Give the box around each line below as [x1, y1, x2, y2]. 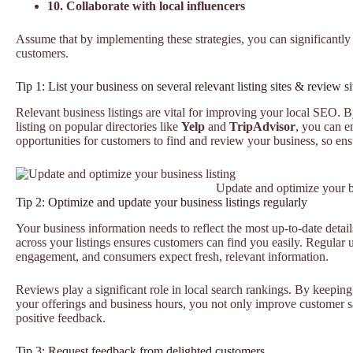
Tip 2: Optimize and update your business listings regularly [16, 195, 307, 209]
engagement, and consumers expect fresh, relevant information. [16, 249, 329, 263]
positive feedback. [16, 310, 106, 325]
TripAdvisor [229, 119, 295, 133]
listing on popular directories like [16, 119, 181, 133]
